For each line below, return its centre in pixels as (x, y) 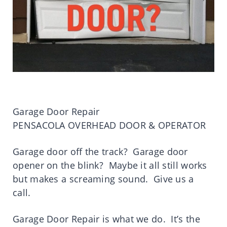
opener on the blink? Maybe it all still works (110, 165)
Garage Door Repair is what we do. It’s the (106, 219)
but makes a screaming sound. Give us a (103, 179)
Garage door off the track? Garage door (100, 152)
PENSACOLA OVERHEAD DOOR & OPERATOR (109, 125)
